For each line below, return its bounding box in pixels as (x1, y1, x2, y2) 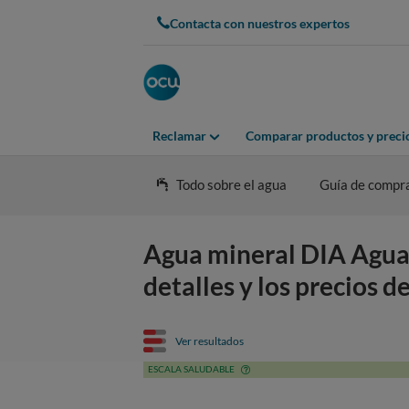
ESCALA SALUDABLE (148, 363, 235, 374)
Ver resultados (175, 333, 244, 348)
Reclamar (152, 128, 206, 144)
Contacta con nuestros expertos (170, 15, 350, 31)
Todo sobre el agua (176, 176, 287, 193)
